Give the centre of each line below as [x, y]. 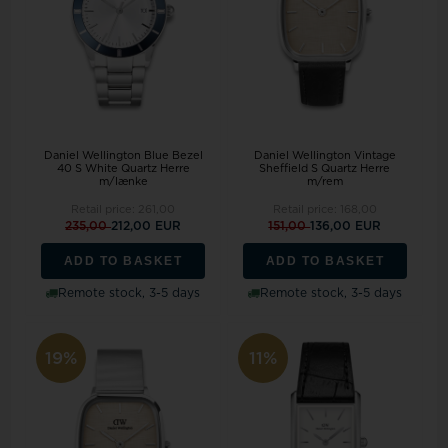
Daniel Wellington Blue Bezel [123, 156]
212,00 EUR [146, 226]
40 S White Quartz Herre [123, 169]
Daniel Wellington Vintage [324, 156]
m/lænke [123, 182]
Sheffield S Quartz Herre [325, 169]
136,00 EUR [346, 226]
